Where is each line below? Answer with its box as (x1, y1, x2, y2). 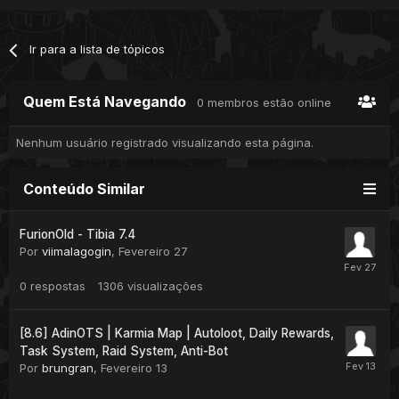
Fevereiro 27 (118, 244, 188, 259)
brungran (42, 361, 94, 376)
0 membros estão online (197, 95, 331, 110)
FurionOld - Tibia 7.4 (20, 227, 135, 242)
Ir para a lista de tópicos (29, 42, 166, 57)
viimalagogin (42, 244, 111, 259)
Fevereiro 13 (101, 361, 167, 376)
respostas (30, 279, 85, 294)
